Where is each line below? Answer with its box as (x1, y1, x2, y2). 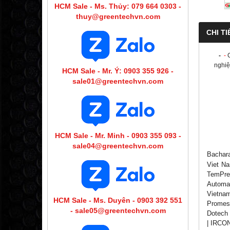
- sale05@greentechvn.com (70, 206, 166, 215)
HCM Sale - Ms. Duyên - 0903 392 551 (53, 196, 182, 204)
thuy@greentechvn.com (75, 12, 160, 21)
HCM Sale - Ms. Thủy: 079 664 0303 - (54, 2, 181, 10)
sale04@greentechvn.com (72, 141, 163, 150)
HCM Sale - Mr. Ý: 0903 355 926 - (62, 66, 174, 75)
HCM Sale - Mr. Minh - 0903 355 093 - (54, 131, 181, 140)
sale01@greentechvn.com (72, 76, 163, 85)
